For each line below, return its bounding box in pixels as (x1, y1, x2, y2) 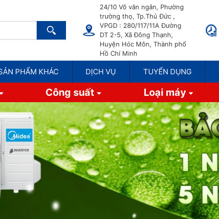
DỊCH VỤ (86, 67, 116, 76)
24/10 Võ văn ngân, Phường (100, 3, 184, 11)
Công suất (45, 87, 97, 98)
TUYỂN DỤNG (143, 67, 192, 76)
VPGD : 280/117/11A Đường (100, 22, 181, 29)
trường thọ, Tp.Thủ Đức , (100, 12, 175, 20)
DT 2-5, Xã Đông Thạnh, (100, 31, 173, 39)
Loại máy (143, 87, 189, 98)
